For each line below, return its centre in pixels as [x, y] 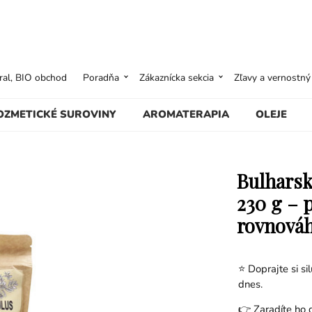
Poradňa [101, 77]
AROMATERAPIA [186, 114]
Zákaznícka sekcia [177, 77]
